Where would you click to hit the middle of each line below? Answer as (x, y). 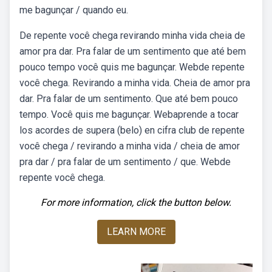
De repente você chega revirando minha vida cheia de (132, 36)
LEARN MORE (136, 232)
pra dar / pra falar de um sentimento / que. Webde (125, 162)
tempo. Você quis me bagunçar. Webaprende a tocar (129, 114)
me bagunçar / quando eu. (74, 10)
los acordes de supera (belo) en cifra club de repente (132, 130)
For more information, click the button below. (136, 202)
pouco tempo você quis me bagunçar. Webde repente (132, 67)
